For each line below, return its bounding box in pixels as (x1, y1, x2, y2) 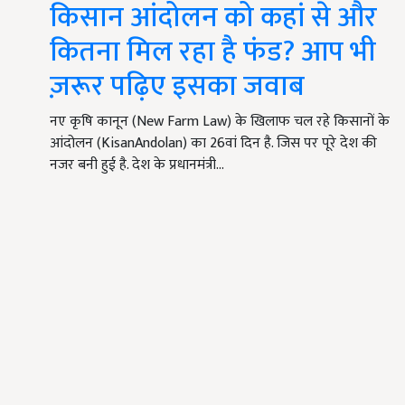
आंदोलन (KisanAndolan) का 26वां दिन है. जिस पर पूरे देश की (50, 131, 377, 156)
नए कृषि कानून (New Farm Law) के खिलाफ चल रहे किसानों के (50, 109, 390, 135)
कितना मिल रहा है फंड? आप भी (50, 28, 376, 77)
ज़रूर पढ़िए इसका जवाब (50, 62, 305, 111)
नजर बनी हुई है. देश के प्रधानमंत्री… (50, 153, 224, 178)
